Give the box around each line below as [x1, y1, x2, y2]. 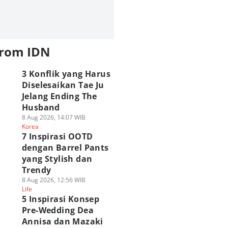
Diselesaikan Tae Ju [21, 79, 104, 91]
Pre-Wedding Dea [21, 205, 94, 216]
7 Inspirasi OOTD [21, 131, 93, 142]
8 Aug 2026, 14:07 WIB [21, 113, 85, 122]
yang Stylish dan [21, 153, 93, 164]
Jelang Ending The [21, 91, 97, 102]
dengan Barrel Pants [21, 142, 109, 153]
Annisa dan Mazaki [21, 216, 103, 227]
